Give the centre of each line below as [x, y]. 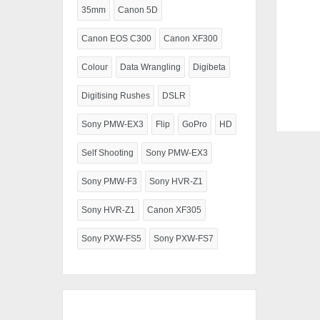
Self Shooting [107, 152]
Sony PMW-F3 [109, 181]
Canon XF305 [174, 210]
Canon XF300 [191, 38]
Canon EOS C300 [116, 38]
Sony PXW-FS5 [111, 238]
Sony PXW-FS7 [184, 238]
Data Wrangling [150, 67]
